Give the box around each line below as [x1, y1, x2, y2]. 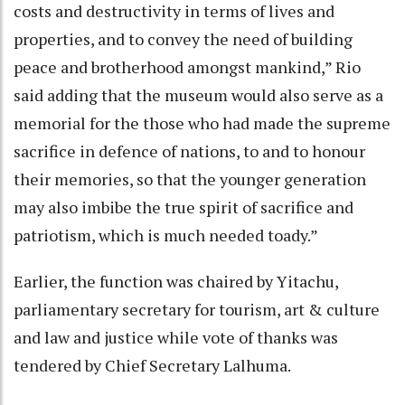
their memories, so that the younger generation [14, 167, 366, 190]
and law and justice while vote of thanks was [14, 325, 338, 348]
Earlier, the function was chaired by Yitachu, [14, 269, 338, 292]
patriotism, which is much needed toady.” [14, 223, 318, 246]
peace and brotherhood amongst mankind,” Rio [14, 55, 361, 78]
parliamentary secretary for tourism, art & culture [14, 297, 380, 320]
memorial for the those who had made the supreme [14, 111, 391, 134]
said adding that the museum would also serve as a [14, 83, 383, 106]
